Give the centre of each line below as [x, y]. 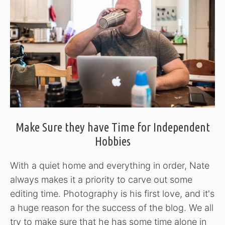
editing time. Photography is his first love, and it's [112, 194]
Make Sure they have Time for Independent [113, 128]
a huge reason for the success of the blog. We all [112, 208]
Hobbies [113, 142]
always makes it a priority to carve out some [101, 180]
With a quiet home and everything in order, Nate [110, 166]
